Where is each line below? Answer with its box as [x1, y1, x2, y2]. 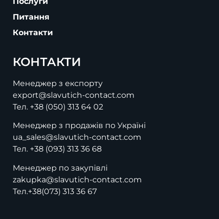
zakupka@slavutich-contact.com [13, 175, 142, 184]
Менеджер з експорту [13, 78, 103, 88]
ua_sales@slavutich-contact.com [13, 132, 141, 142]
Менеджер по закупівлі [13, 163, 108, 173]
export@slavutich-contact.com [13, 90, 134, 100]
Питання [13, 12, 49, 22]
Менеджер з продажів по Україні [13, 121, 146, 131]
